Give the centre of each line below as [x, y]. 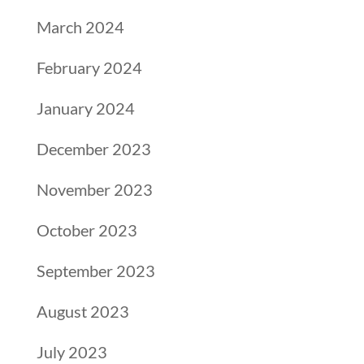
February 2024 [89, 67]
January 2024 [85, 108]
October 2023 [87, 230]
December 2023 [93, 149]
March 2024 [80, 27]
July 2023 [71, 352]
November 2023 [94, 189]
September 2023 [95, 271]
